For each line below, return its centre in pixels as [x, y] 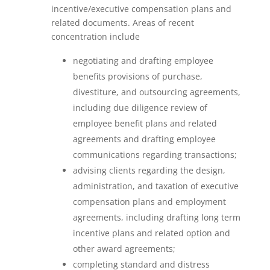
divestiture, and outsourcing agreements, [156, 92]
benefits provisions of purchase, [137, 76]
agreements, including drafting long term [156, 217]
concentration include [95, 36]
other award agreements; [124, 249]
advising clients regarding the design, [149, 170]
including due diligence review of [140, 108]
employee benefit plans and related [145, 123]
